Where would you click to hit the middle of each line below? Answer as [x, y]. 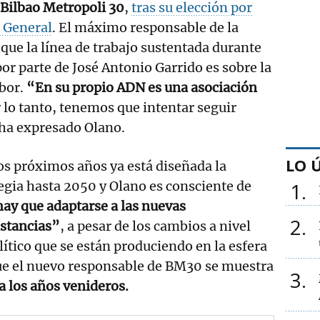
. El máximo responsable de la [145, 27]
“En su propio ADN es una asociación [140, 87]
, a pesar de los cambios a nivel [156, 226]
